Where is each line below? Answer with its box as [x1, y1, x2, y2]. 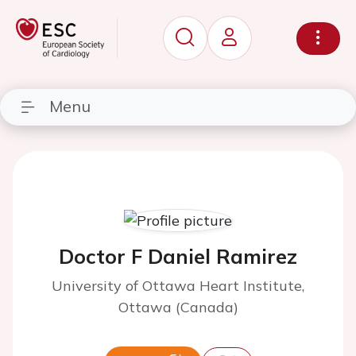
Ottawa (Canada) [118, 298, 238, 316]
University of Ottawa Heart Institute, [52, 277, 304, 295]
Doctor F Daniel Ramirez [59, 244, 297, 269]
